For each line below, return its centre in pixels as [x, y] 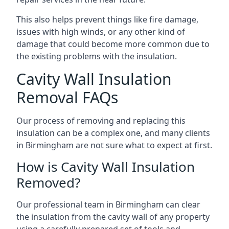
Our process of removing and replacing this [101, 121]
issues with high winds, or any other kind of [101, 32]
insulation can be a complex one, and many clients [113, 133]
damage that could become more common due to [113, 44]
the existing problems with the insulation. [97, 56]
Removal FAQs [67, 97]
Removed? [48, 182]
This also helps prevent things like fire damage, [107, 19]
